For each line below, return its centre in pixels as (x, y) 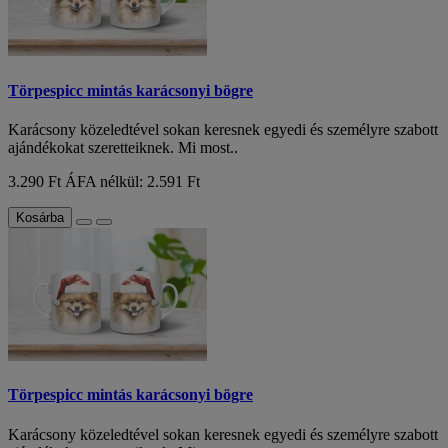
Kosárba (40, 217)
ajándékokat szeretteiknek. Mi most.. (123, 147)
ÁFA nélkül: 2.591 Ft (132, 181)
